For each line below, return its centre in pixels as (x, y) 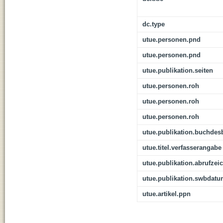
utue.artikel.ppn (167, 194)
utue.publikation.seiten (178, 71)
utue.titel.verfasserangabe (182, 148)
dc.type (154, 24)
